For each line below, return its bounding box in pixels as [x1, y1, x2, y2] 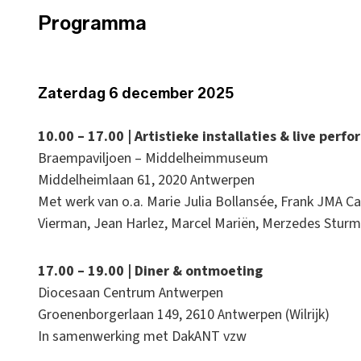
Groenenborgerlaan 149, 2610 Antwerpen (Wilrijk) [38, 305, 330, 326]
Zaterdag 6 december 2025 [38, 85, 234, 103]
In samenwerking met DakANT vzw [38, 326, 247, 347]
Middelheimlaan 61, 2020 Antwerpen [38, 170, 255, 191]
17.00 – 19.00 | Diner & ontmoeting [38, 261, 263, 282]
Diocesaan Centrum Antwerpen [38, 283, 223, 304]
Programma [38, 11, 147, 35]
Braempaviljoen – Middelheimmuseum [38, 148, 268, 169]
